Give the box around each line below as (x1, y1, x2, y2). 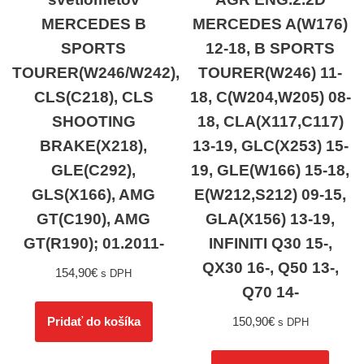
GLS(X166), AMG (32, 185, 156, 203)
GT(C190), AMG (37, 210, 151, 227)
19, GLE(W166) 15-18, (191, 161, 350, 179)
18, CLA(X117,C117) (197, 112, 344, 130)
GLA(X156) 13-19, (206, 210, 336, 227)
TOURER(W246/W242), (12, 63, 180, 81)
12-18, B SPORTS (206, 39, 336, 57)
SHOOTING (51, 112, 136, 130)
